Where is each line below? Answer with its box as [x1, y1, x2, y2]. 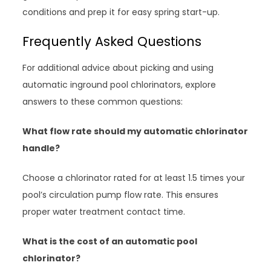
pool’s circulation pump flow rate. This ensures [22, 189, 219, 201]
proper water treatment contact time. [22, 206, 186, 218]
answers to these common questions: [22, 96, 183, 108]
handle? [22, 142, 60, 155]
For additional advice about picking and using [22, 62, 214, 74]
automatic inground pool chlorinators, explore [22, 79, 217, 91]
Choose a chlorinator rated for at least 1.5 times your [22, 172, 246, 184]
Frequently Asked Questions [22, 33, 202, 51]
